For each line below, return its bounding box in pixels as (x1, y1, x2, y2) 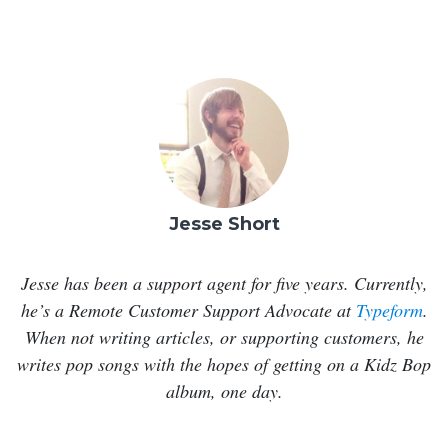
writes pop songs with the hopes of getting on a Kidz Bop (17, 351, 431, 376)
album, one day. (165, 378, 283, 403)
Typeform (355, 297, 423, 322)
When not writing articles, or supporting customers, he (24, 324, 424, 349)
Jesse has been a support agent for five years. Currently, (20, 270, 428, 295)
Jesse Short (168, 212, 280, 235)
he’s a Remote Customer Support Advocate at (20, 297, 356, 322)
